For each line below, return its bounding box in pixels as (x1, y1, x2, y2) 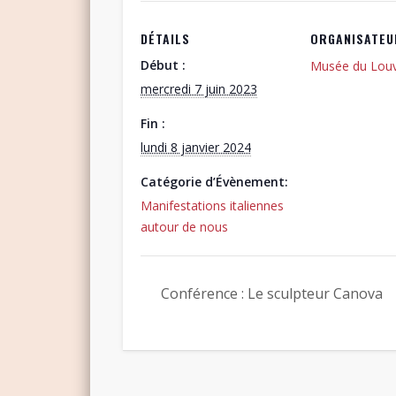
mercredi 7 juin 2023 (140, 80, 257, 97)
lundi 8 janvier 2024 (140, 138, 251, 156)
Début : (140, 56, 186, 73)
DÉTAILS (140, 28, 190, 48)
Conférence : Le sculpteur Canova (156, 283, 383, 303)
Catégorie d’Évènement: (140, 172, 288, 190)
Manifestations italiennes (140, 196, 284, 214)
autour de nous (140, 217, 228, 235)
